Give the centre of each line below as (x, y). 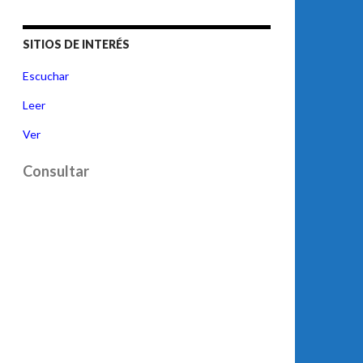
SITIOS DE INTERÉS (76, 44)
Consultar (56, 171)
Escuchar (46, 76)
